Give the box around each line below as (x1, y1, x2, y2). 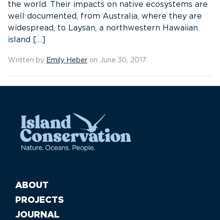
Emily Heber (46, 57, 87, 64)
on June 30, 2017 (87, 57, 146, 64)
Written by (8, 57, 46, 64)
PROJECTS (15, 195, 64, 205)
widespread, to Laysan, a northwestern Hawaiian (8, 24, 198, 32)
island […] (8, 36, 46, 44)
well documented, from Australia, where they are (8, 12, 202, 20)
